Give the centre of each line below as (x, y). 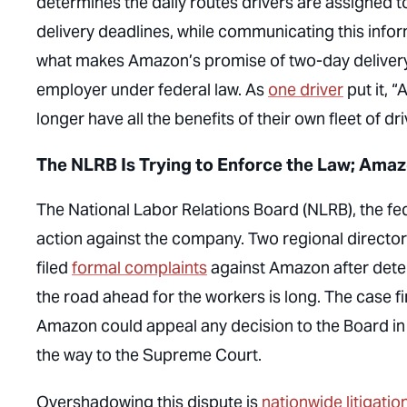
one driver (306, 89)
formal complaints (139, 268)
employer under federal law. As (152, 89)
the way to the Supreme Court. (149, 355)
